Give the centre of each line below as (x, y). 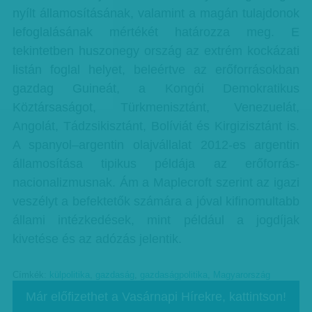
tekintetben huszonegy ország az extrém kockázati (156, 51)
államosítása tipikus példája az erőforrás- (156, 164)
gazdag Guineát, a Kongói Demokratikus (156, 88)
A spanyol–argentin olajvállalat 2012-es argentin (156, 145)
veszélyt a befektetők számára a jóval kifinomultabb (156, 201)
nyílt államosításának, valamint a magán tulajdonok (156, 13)
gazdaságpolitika (173, 275)
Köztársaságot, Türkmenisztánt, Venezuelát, (156, 107)
